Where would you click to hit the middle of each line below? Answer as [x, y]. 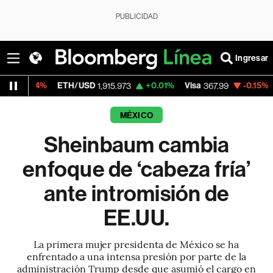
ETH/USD [27, 86]
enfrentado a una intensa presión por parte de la [136, 256]
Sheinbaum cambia [136, 145]
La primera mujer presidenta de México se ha [136, 244]
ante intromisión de [136, 194]
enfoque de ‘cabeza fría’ [136, 169]
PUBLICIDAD [136, 16]
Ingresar [252, 58]
